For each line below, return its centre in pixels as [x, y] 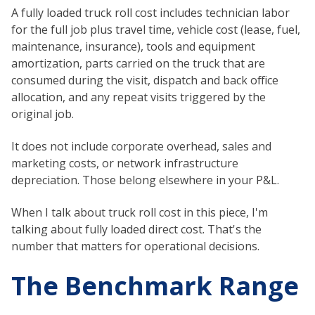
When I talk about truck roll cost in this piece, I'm [140, 213]
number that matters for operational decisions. [135, 246]
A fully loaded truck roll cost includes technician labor [150, 12]
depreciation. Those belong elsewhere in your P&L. [145, 180]
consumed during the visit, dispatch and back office [145, 80]
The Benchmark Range [155, 285]
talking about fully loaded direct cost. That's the [136, 230]
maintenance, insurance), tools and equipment [133, 46]
